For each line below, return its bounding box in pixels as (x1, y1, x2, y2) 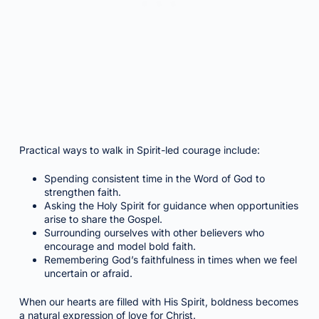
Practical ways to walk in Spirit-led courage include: (19, 144, 260, 156)
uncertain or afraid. (43, 267, 132, 279)
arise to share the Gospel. (43, 213, 162, 225)
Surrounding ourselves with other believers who (43, 226, 264, 239)
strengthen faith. (43, 186, 121, 198)
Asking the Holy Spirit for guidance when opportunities (43, 199, 298, 211)
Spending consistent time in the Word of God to (43, 172, 265, 184)
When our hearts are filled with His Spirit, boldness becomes (19, 296, 298, 308)
